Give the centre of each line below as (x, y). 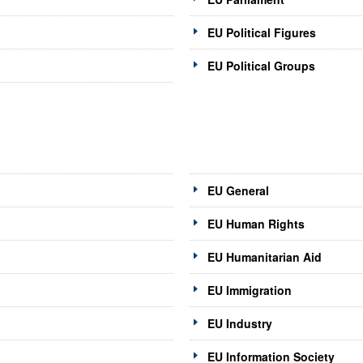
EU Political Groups (261, 66)
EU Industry (239, 324)
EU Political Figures (261, 33)
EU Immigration (249, 290)
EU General (238, 191)
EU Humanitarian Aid (264, 257)
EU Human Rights (256, 224)
